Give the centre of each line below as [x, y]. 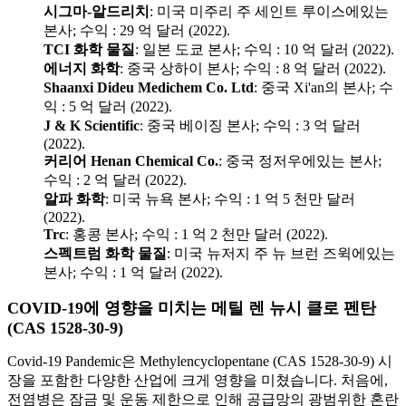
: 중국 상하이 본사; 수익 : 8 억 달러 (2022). [253, 69]
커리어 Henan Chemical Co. [131, 161]
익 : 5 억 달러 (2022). [108, 107]
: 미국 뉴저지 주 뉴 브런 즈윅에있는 [281, 254]
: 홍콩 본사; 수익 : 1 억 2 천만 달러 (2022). [197, 235]
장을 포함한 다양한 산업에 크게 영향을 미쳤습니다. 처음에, [198, 381]
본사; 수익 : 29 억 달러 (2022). [137, 31]
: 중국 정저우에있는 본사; [300, 161]
